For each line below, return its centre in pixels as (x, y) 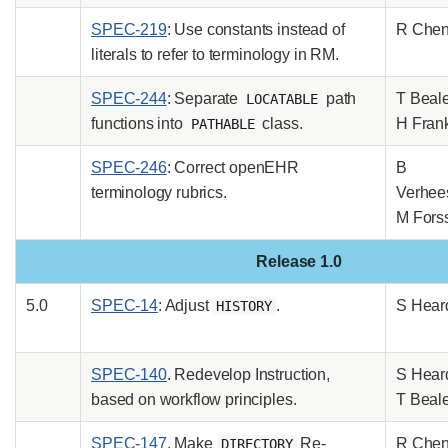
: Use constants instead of (255, 29)
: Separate (204, 98)
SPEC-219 (129, 29)
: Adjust (185, 305)
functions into (139, 123)
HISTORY (244, 305)
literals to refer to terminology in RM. (215, 54)
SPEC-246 (129, 167)
